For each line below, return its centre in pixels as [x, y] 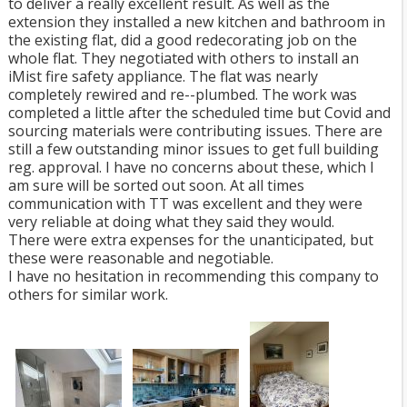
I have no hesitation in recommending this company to [194, 276]
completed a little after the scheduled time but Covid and [199, 113]
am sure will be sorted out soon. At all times [156, 185]
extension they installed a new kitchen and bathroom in [197, 22]
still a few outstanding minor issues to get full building [194, 149]
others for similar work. [88, 294]
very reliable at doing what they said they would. [171, 222]
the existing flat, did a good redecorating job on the [183, 40]
